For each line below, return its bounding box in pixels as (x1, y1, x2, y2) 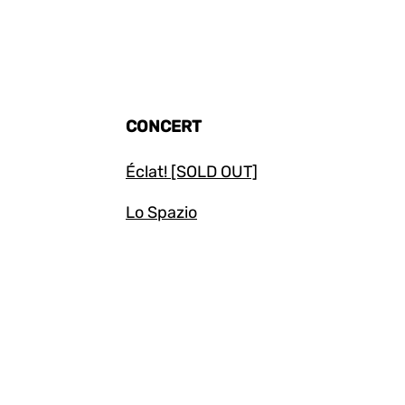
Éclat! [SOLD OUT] (126, 162, 258, 182)
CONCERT (126, 117, 202, 137)
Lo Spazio (126, 202, 197, 222)
